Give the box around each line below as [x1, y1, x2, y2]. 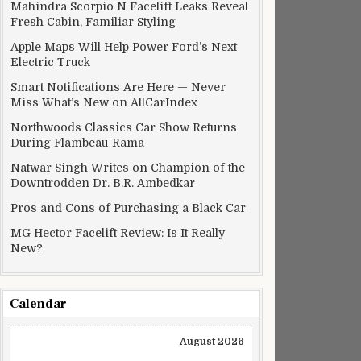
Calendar [10, 296, 67, 312]
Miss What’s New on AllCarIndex [10, 96, 197, 109]
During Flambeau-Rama [10, 136, 144, 149]
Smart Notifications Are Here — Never [10, 81, 226, 93]
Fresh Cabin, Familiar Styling [10, 15, 176, 28]
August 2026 [180, 336, 244, 347]
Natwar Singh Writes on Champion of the [10, 161, 245, 174]
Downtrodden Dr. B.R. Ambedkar [10, 176, 195, 189]
